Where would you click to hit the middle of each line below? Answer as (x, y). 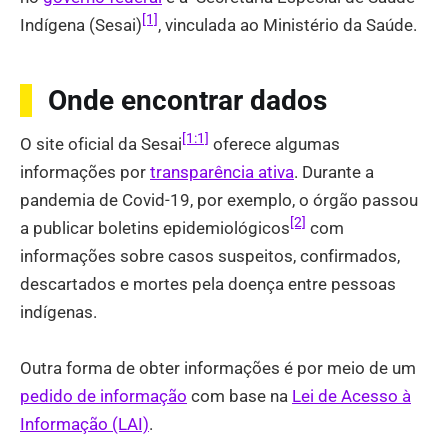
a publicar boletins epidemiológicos (155, 228)
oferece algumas (274, 144)
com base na (239, 395)
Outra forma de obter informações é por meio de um (218, 367)
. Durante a (334, 172)
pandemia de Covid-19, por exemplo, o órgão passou (219, 200)
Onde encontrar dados (187, 100)
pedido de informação (103, 395)
